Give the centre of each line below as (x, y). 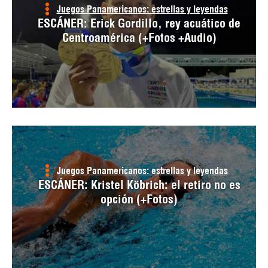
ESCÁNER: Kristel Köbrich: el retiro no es (139, 185)
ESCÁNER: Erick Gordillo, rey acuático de (139, 23)
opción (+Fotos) (139, 199)
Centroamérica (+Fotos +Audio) (139, 38)
